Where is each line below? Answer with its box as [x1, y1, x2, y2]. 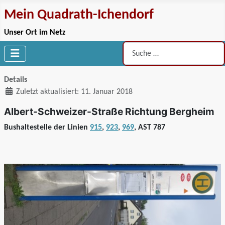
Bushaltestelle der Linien [4, 124, 90, 132]
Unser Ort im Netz [4, 29, 65, 37]
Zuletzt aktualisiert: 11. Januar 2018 [16, 88, 133, 96]
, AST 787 [134, 124, 165, 132]
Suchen [122, 43, 145, 51]
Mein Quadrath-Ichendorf [4, 8, 154, 22]
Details [4, 76, 27, 84]
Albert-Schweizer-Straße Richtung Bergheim [4, 105, 214, 118]
